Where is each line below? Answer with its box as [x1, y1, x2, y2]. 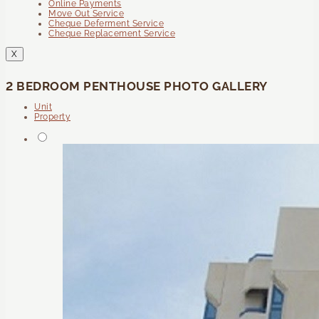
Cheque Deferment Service [48, 18, 164, 28]
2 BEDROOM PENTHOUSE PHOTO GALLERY [6, 78, 268, 93]
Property [34, 111, 70, 122]
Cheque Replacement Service [48, 28, 175, 38]
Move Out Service [48, 8, 124, 19]
